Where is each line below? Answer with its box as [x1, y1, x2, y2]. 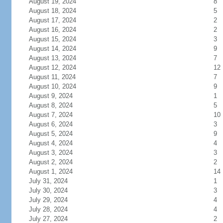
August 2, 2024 [28, 158, 73, 166]
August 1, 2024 [28, 168, 73, 175]
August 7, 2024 [28, 111, 73, 118]
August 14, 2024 [28, 45, 76, 52]
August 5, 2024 [28, 130, 73, 137]
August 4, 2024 [28, 139, 73, 147]
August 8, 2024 [28, 102, 73, 109]
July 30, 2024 [28, 187, 68, 194]
